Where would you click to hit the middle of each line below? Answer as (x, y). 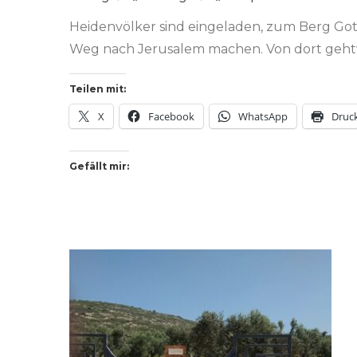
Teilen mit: (98, 89)
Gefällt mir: (99, 167)
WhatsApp (263, 117)
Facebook (171, 117)
